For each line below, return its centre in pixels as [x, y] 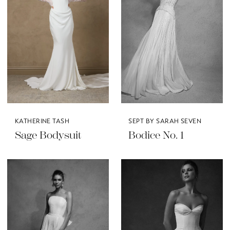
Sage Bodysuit [48, 135]
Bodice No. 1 [156, 135]
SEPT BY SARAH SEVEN [165, 121]
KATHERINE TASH [42, 121]
